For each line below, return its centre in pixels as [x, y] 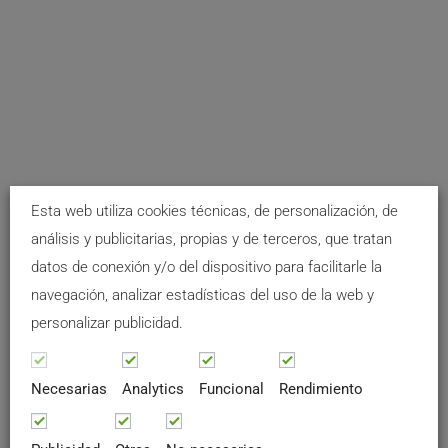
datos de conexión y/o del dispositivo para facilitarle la [206, 267]
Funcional [231, 389]
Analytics [153, 389]
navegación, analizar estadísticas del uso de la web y [202, 295]
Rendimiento [321, 389]
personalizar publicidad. [107, 323]
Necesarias [69, 389]
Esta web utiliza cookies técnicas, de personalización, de [214, 211]
